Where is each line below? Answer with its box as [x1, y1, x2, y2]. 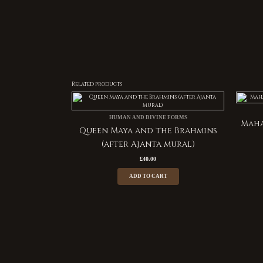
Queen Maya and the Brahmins [79, 124, 217, 136]
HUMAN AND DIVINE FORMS [109, 114, 187, 121]
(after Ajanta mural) [101, 138, 195, 150]
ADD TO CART [129, 173, 167, 180]
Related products [72, 80, 122, 87]
